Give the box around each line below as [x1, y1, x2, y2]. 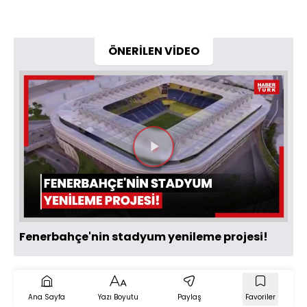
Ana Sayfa [28, 291, 65, 302]
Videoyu [153, 149, 217, 169]
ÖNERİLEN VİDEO [108, 43, 199, 60]
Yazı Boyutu [97, 291, 138, 302]
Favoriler [245, 291, 275, 302]
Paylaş [177, 291, 201, 302]
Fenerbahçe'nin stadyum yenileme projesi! [19, 228, 268, 245]
